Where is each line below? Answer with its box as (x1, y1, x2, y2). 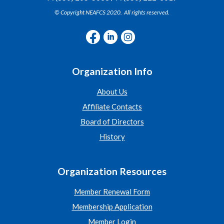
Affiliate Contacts (82, 102, 142, 111)
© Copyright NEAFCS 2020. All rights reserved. (54, 8, 169, 16)
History (99, 132, 125, 141)
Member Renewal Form (74, 187, 150, 196)
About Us (96, 87, 127, 96)
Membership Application (71, 202, 152, 211)
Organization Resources (57, 165, 166, 177)
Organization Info (71, 65, 152, 77)
